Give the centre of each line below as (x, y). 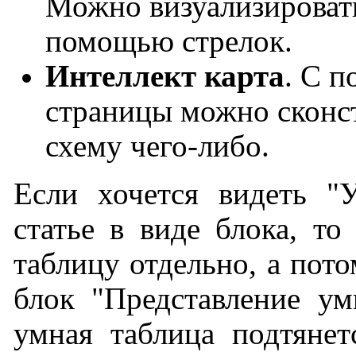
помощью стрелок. (169, 42)
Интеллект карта (165, 77)
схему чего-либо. (157, 147)
